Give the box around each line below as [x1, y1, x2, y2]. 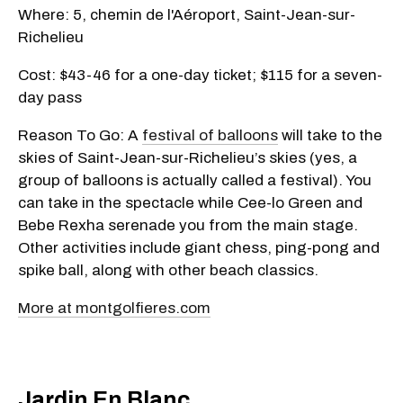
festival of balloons [142, 126, 278, 144]
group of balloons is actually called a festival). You [18, 171, 372, 189]
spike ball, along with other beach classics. [18, 261, 318, 279]
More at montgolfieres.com [18, 299, 210, 317]
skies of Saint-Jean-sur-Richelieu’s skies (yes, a [18, 148, 357, 166]
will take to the [278, 126, 382, 144]
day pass [18, 88, 82, 106]
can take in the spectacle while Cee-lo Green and [18, 193, 363, 211]
